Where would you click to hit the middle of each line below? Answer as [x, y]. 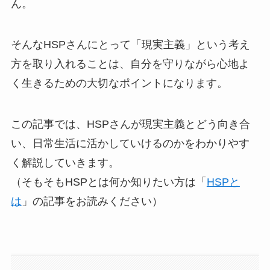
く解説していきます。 [65, 162]
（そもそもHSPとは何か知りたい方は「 [108, 182]
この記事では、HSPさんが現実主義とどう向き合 [130, 124]
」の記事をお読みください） [92, 201]
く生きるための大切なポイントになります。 [119, 83]
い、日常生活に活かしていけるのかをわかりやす [130, 143]
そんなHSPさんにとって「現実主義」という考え [130, 44]
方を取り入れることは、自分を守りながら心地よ [130, 64]
